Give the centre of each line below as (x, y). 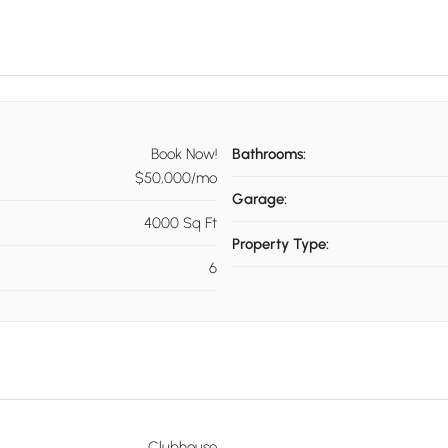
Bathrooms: (268, 154)
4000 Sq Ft (180, 223)
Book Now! (183, 154)
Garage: (259, 199)
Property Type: (280, 244)
